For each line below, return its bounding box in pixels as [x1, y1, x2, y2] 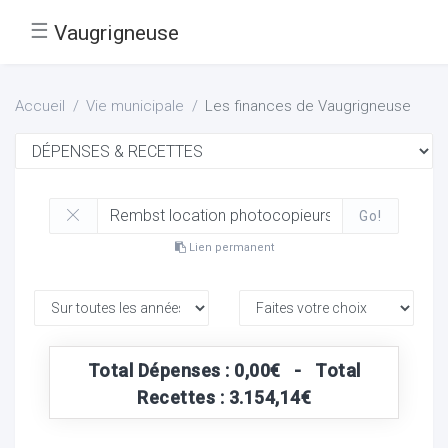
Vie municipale [86, 97, 184, 115]
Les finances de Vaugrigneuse [205, 97, 411, 115]
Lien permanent [185, 240, 274, 254]
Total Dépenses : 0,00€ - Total [87, 359, 361, 381]
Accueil [15, 97, 65, 115]
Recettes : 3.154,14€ [137, 386, 311, 408]
